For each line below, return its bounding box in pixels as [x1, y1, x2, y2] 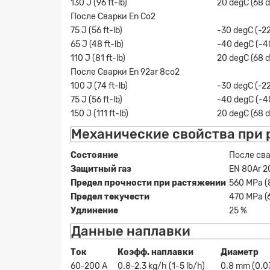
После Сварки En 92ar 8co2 [71, 66, 180, 77]
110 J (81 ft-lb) [71, 52, 125, 63]
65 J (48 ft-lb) [71, 39, 124, 49]
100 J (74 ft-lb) [71, 80, 128, 91]
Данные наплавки [71, 222, 190, 239]
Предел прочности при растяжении [71, 177, 226, 188]
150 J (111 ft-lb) [71, 108, 128, 119]
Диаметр [221, 246, 259, 257]
